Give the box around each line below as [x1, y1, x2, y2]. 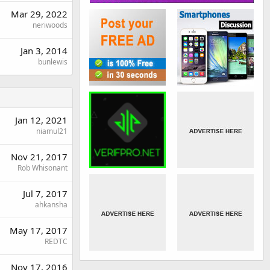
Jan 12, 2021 [15, 114, 67, 126]
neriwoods [33, 20, 67, 30]
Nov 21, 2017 [11, 151, 67, 163]
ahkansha [35, 199, 67, 210]
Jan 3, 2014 [20, 45, 67, 57]
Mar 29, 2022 [11, 8, 67, 20]
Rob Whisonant [17, 163, 67, 173]
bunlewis [38, 57, 67, 67]
